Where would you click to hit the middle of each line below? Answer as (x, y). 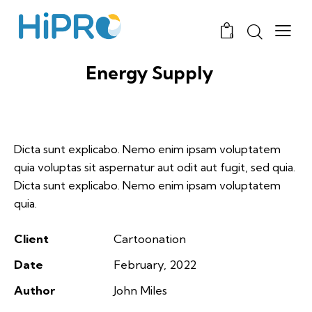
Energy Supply (149, 73)
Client (31, 239)
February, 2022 (155, 265)
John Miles (140, 290)
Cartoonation (149, 239)
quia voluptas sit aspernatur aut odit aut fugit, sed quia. (155, 167)
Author (34, 290)
